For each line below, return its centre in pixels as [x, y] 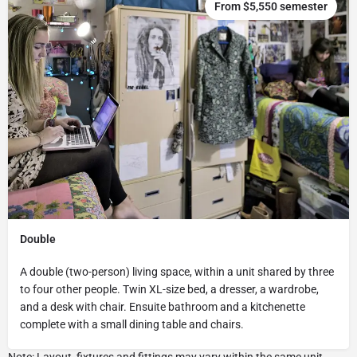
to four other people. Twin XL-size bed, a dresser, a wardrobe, [169, 290]
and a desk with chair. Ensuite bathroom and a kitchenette [163, 307]
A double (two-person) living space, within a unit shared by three [177, 272]
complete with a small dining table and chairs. [132, 325]
